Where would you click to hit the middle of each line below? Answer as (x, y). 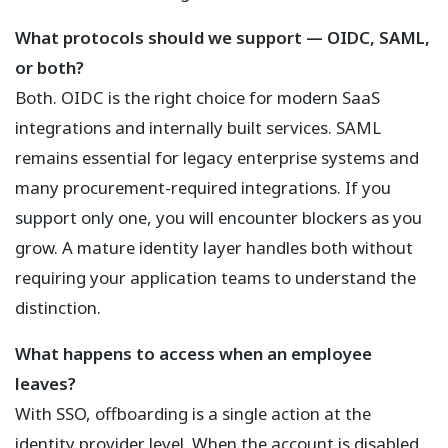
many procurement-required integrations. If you (203, 188)
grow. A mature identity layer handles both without (214, 248)
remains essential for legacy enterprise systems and (217, 158)
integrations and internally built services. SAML (198, 128)
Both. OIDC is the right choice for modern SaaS (197, 98)
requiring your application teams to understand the (215, 278)
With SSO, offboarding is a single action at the (193, 414)
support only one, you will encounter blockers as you (218, 218)
